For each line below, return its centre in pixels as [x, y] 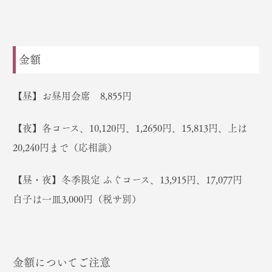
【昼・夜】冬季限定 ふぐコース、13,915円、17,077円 [132, 180]
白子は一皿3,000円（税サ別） [77, 200]
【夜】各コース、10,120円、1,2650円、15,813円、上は [130, 129]
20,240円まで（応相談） [65, 148]
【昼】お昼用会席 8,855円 [72, 97]
